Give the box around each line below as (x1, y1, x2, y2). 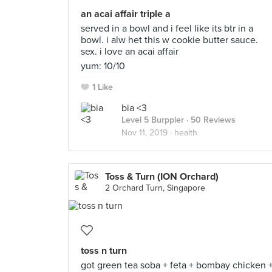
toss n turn (81, 245, 127, 257)
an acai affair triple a (81, 8, 171, 20)
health (174, 127, 197, 138)
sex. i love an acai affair (81, 46, 178, 58)
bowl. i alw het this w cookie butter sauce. (81, 34, 258, 46)
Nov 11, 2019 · (121, 127, 174, 138)
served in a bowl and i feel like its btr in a (81, 22, 253, 35)
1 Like (92, 82, 113, 92)
